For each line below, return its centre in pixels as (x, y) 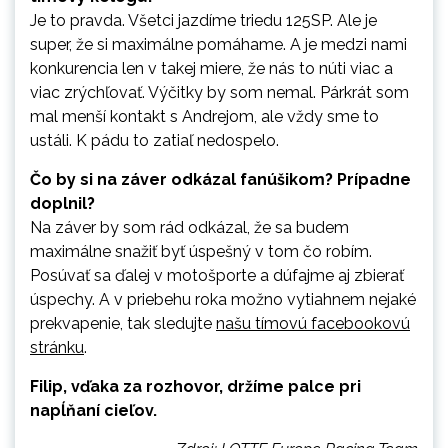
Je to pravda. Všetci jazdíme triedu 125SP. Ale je (203, 21)
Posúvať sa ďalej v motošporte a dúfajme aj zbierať (217, 276)
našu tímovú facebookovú (313, 324)
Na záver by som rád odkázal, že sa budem (189, 228)
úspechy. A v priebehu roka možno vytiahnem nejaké (223, 300)
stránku (57, 348)
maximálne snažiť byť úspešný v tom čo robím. (201, 252)
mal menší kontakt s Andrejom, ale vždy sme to (204, 117)
